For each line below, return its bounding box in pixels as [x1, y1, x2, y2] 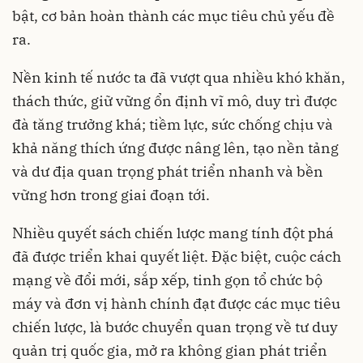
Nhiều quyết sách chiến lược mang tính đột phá [12, 223, 334, 242]
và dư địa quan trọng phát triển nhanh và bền [12, 161, 323, 181]
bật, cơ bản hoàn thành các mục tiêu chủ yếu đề [12, 6, 335, 25]
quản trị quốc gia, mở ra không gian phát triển [12, 340, 327, 360]
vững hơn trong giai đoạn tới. [12, 185, 210, 204]
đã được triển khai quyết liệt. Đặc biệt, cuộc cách [12, 246, 341, 266]
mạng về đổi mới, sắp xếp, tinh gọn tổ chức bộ [12, 270, 322, 289]
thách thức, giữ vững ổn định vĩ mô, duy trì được [12, 91, 337, 110]
